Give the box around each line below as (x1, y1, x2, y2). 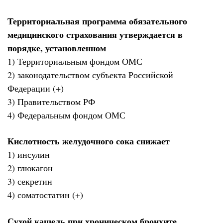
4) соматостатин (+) (7, 189, 83, 201)
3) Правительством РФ (7, 95, 95, 108)
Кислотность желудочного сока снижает (7, 134, 170, 148)
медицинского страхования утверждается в (7, 27, 183, 41)
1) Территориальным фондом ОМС (7, 55, 142, 67)
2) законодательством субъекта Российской (7, 68, 173, 81)
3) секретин (7, 175, 52, 188)
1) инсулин (7, 148, 50, 161)
